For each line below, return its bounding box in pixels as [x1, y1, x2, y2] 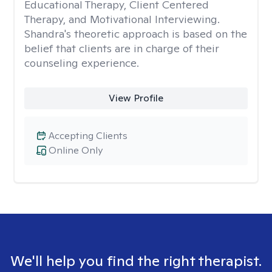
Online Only [49, 144, 103, 157]
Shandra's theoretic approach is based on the [24, 27, 247, 41]
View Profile [108, 92, 163, 104]
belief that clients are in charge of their [24, 41, 219, 55]
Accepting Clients [49, 129, 127, 142]
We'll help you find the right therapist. [10, 251, 262, 270]
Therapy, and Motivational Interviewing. [24, 12, 220, 26]
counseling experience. [24, 56, 139, 70]
